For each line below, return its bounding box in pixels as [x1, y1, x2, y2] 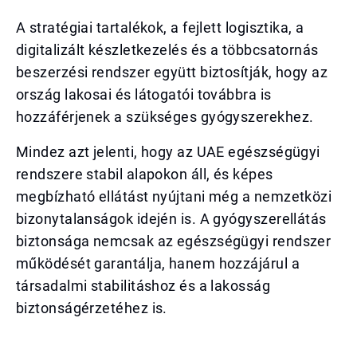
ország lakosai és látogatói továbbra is [16, 86, 272, 103]
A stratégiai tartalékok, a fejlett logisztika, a [16, 19, 304, 36]
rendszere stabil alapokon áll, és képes [16, 166, 273, 182]
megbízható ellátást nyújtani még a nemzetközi [16, 188, 332, 205]
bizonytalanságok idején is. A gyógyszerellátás [16, 210, 327, 227]
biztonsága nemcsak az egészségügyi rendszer [16, 233, 331, 249]
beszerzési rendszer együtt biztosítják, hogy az [16, 64, 328, 80]
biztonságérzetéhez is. [16, 300, 167, 316]
